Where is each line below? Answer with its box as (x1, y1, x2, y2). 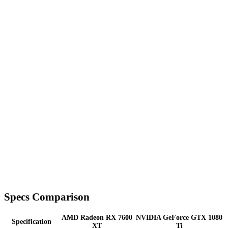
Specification (12, 218, 51, 226)
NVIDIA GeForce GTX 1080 (136, 214, 222, 222)
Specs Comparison (4, 191, 90, 204)
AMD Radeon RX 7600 (61, 214, 132, 222)
